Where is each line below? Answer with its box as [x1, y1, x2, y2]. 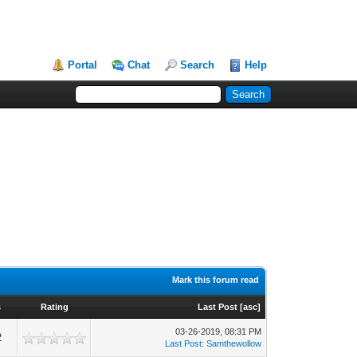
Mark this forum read [172, 275, 260, 284]
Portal [68, 59, 98, 71]
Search [180, 59, 215, 71]
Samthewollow [206, 339, 262, 348]
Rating [40, 302, 69, 312]
